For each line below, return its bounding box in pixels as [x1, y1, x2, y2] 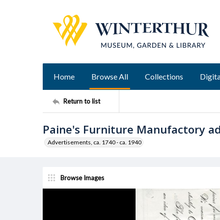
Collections [145, 72, 183, 81]
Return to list [63, 97, 100, 105]
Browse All [91, 72, 128, 81]
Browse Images [60, 173, 104, 182]
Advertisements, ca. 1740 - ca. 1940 [48, 138, 141, 146]
